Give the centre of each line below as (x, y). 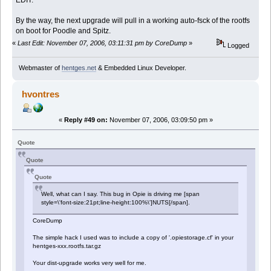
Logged (238, 45)
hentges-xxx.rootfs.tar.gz (69, 246)
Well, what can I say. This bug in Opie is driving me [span (121, 194)
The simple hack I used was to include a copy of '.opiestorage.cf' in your (133, 238)
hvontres (41, 94)
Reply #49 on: (86, 120)
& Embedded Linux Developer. (141, 68)
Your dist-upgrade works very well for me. (90, 263)
